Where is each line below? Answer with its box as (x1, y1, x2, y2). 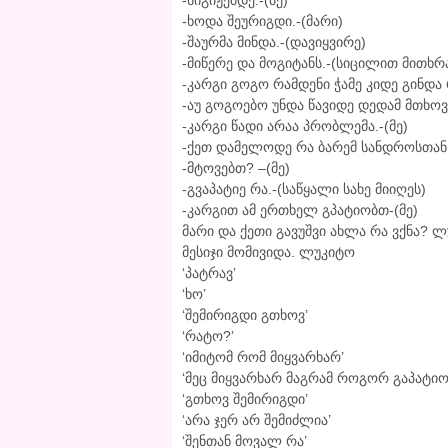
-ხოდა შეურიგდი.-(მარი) (182, 13, 343, 30)
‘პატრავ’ (182, 265, 236, 282)
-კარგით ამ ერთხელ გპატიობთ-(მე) (182, 202, 418, 219)
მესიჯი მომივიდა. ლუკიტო (182, 244, 355, 261)
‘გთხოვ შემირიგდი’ (182, 391, 308, 408)
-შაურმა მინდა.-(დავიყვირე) (182, 34, 366, 51)
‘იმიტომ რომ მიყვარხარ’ (182, 349, 344, 366)
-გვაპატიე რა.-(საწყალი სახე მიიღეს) (182, 181, 426, 198)
